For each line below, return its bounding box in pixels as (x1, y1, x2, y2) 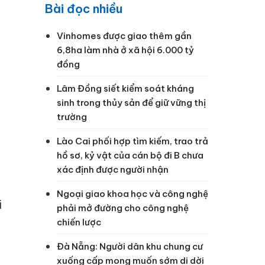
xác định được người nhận (57, 163, 169, 175)
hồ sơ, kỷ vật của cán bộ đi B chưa (57, 149, 203, 161)
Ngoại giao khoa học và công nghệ (57, 188, 208, 199)
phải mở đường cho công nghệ (57, 202, 189, 214)
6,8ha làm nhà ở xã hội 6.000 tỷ (57, 44, 194, 56)
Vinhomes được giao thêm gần (57, 30, 192, 41)
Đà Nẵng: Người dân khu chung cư (57, 240, 203, 252)
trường (57, 111, 87, 122)
